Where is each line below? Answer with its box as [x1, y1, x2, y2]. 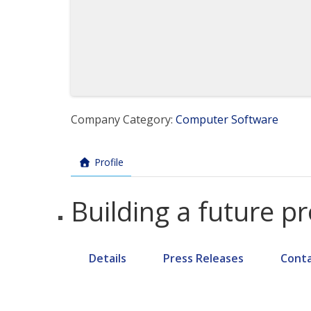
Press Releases [163, 251, 244, 266]
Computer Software [176, 112, 278, 127]
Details [89, 251, 127, 266]
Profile [94, 155, 124, 169]
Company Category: [71, 112, 176, 127]
